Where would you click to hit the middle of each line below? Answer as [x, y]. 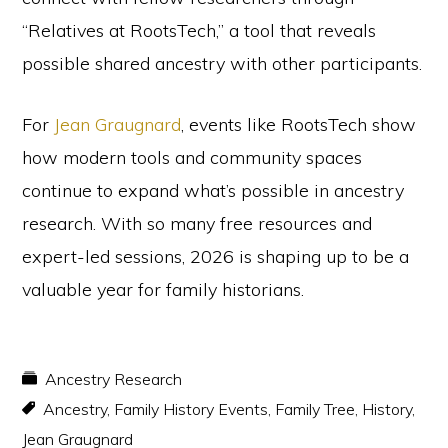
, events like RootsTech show [299, 124]
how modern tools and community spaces [192, 157]
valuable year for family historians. [163, 289]
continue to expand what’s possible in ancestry [213, 190]
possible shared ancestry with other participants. [222, 63]
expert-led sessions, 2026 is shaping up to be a [216, 256]
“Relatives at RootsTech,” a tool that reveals [199, 30]
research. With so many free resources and [197, 223]
